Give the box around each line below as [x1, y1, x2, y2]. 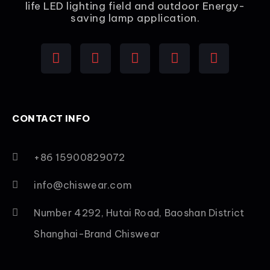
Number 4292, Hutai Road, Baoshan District [34, 207, 245, 219]
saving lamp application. [71, 11, 199, 25]
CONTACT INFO [12, 113, 90, 125]
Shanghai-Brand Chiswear [34, 228, 160, 240]
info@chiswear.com [34, 179, 133, 192]
